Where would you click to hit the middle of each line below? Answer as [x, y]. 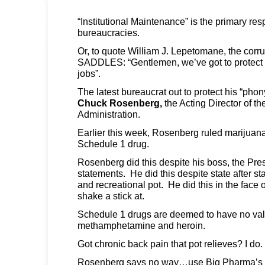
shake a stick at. [111, 195]
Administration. [109, 114]
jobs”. [89, 73]
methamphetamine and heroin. [141, 225]
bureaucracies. [109, 32]
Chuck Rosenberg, [120, 103]
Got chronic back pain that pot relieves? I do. [170, 243]
